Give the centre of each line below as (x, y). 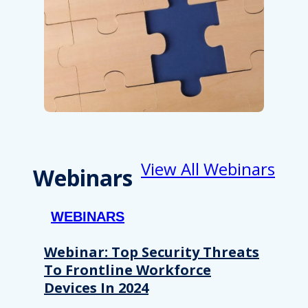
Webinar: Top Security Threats (152, 252)
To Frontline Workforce (128, 269)
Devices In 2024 (96, 287)
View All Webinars (208, 168)
